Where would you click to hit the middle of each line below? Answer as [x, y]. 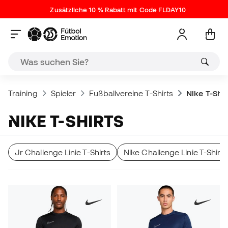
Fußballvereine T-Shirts [131, 93]
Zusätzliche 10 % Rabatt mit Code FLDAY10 [118, 10]
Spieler [63, 93]
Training [23, 93]
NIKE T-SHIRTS [72, 121]
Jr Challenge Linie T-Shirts [63, 152]
